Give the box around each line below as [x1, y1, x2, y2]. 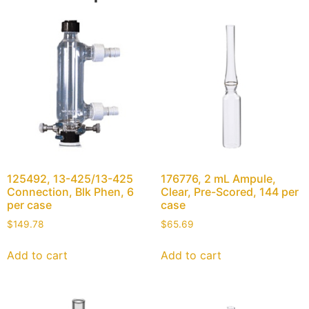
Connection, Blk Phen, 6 [7, 185, 134, 199]
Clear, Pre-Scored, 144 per [160, 185, 299, 199]
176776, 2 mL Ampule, [160, 172, 276, 186]
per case [7, 198, 52, 212]
